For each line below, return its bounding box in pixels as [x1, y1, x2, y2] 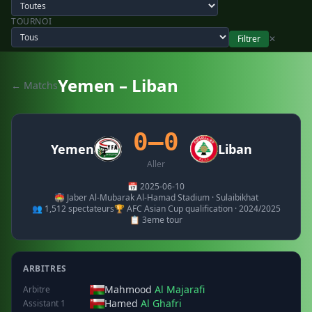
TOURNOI [11, 15, 52, 27]
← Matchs [11, 79, 58, 92]
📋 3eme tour [130, 214, 182, 226]
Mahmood [104, 283, 155, 296]
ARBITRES [23, 263, 67, 274]
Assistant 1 [23, 297, 65, 309]
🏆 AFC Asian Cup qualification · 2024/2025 [114, 203, 281, 214]
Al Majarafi [155, 283, 205, 296]
